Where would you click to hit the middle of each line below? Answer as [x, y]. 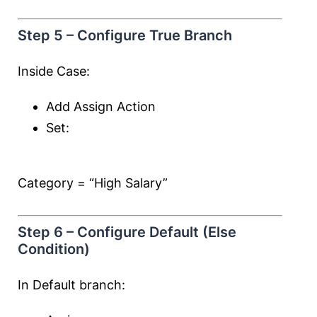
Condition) [54, 249]
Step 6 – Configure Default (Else [127, 232]
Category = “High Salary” [93, 183]
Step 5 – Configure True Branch [125, 35]
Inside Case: [54, 71]
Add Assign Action [101, 106]
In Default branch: [71, 285]
